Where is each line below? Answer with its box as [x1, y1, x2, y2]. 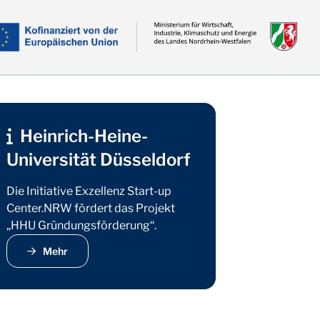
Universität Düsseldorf [6, 149, 191, 170]
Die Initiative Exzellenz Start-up [6, 184, 172, 198]
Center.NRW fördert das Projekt [6, 201, 176, 215]
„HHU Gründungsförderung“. [6, 219, 157, 232]
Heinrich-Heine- [20, 126, 149, 146]
